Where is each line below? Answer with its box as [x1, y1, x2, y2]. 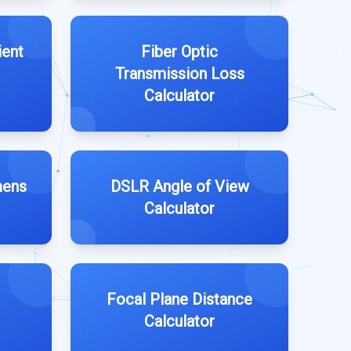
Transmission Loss [114, 64, 244, 83]
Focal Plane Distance [107, 290, 252, 309]
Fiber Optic [141, 42, 218, 61]
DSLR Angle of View [110, 177, 249, 196]
